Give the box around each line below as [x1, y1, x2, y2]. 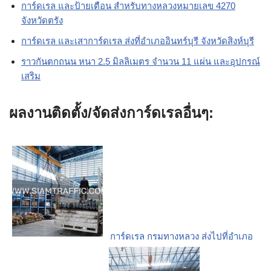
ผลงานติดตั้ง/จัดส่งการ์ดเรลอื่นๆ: [9, 105, 214, 122]
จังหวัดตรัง [21, 15, 63, 26]
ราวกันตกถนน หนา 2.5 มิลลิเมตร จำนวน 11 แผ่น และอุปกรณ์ [21, 56, 260, 67]
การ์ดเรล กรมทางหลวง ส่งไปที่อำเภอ [110, 231, 253, 242]
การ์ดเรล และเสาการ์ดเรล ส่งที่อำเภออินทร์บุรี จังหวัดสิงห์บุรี [21, 36, 254, 47]
